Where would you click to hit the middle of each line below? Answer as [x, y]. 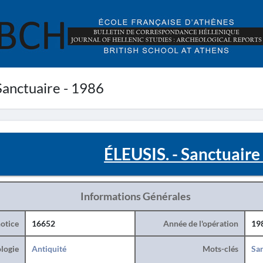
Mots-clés [220, 249]
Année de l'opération [200, 223]
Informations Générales [135, 196]
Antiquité [49, 249]
